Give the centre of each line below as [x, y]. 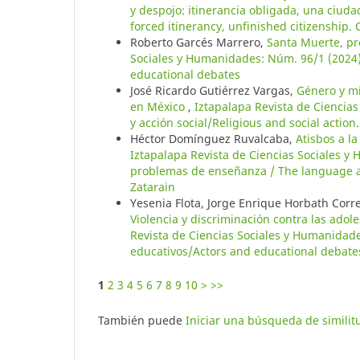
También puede [142, 320]
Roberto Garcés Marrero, [198, 42]
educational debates [185, 74]
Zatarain [153, 186]
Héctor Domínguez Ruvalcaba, [213, 138]
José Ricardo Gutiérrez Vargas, [213, 90]
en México [159, 106]
